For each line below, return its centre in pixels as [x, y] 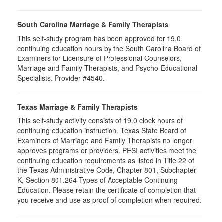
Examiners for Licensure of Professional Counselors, [100, 58]
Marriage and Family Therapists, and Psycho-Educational [107, 68]
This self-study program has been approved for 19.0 [99, 38]
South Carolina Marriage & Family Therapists [93, 24]
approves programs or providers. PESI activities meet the [107, 150]
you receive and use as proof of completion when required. [110, 200]
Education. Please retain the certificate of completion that [107, 190]
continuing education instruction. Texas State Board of [102, 130]
